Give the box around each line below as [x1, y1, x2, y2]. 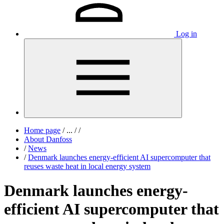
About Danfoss [24, 135, 72, 143]
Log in [176, 29, 197, 38]
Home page [24, 126, 60, 134]
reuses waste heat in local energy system [24, 162, 150, 170]
